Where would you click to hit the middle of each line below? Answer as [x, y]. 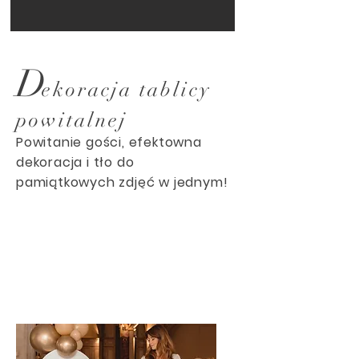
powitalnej [72, 120]
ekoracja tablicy [127, 90]
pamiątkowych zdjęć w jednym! [122, 183]
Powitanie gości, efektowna [109, 143]
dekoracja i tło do [75, 163]
